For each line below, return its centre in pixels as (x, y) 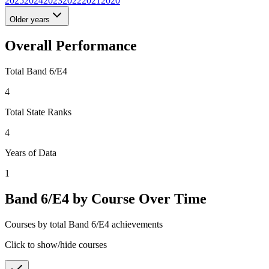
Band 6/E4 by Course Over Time (106, 198)
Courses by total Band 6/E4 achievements (84, 224)
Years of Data (31, 153)
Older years (30, 19)
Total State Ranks (38, 112)
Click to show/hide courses (56, 244)
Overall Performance (71, 45)
